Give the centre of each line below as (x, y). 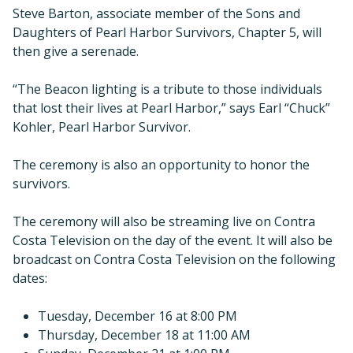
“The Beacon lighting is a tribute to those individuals (167, 89)
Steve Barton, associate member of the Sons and (156, 13)
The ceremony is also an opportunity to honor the (161, 164)
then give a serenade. (76, 51)
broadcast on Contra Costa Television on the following (174, 259)
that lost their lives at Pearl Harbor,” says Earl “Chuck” (171, 108)
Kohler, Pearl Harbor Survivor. (102, 126)
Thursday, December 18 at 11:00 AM (144, 334)
